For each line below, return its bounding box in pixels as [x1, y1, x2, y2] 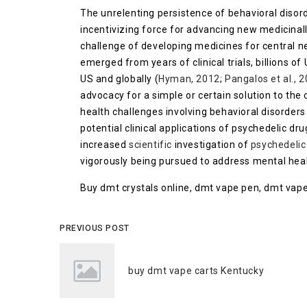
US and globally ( [80, 73, 159, 84]
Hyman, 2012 [158, 73, 220, 84]
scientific [129, 139, 172, 150]
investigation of [172, 139, 251, 150]
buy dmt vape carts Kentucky [128, 265, 265, 276]
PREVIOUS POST [60, 223, 130, 233]
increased [80, 139, 129, 150]
